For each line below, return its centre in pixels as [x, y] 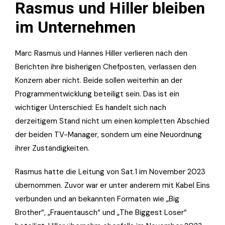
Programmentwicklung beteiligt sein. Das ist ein [97, 94]
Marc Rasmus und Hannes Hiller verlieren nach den [101, 53]
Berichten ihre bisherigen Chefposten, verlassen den [106, 67]
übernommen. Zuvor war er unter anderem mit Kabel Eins [113, 185]
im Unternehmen [75, 27]
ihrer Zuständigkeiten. [52, 148]
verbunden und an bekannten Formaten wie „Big [97, 199]
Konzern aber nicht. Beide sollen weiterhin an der [99, 80]
